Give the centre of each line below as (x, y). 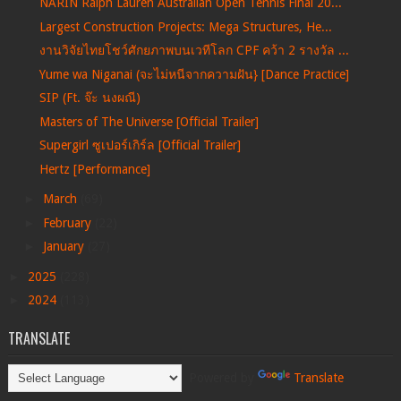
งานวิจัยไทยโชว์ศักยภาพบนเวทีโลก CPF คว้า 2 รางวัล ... (194, 51)
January (65, 247)
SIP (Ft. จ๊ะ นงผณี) (90, 98)
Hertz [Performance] (94, 169)
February (68, 222)
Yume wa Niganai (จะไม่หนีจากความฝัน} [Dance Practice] (194, 74)
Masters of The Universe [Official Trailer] (149, 121)
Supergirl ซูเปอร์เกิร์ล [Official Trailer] (140, 145)
